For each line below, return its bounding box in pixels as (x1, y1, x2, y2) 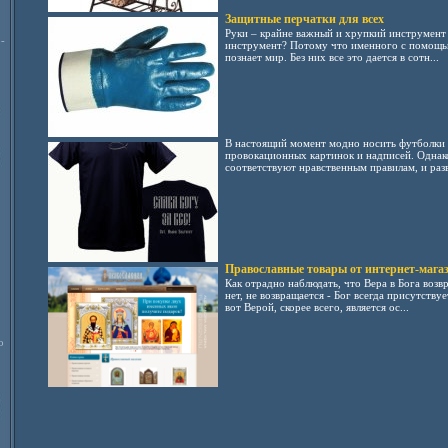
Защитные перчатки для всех (224, 12, 384, 26)
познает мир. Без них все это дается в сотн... (224, 51, 439, 63)
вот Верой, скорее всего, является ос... (224, 301, 409, 313)
